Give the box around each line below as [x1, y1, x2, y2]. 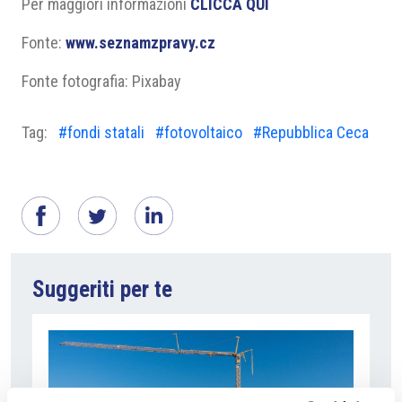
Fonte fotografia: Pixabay [22, 72, 181, 91]
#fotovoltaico [155, 123, 242, 142]
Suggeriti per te [32, 276, 172, 302]
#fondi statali [58, 123, 144, 142]
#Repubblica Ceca [253, 123, 369, 142]
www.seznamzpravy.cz [66, 33, 215, 52]
